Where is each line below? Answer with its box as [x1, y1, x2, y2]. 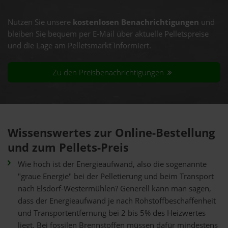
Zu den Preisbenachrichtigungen [52, 67, 166, 78]
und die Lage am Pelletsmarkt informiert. [8, 40, 151, 51]
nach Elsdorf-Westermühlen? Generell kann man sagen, [18, 183, 211, 194]
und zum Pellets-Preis [8, 139, 129, 155]
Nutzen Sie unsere [8, 17, 73, 27]
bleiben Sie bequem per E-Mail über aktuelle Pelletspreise [8, 28, 209, 39]
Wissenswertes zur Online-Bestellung [8, 125, 215, 140]
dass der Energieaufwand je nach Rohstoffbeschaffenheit [18, 195, 216, 206]
